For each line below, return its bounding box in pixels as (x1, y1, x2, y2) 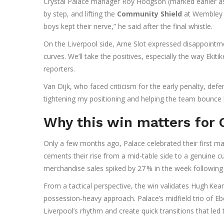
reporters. (43, 64, 75, 74)
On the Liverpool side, (43, 39, 116, 49)
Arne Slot (116, 39, 146, 49)
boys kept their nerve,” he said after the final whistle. (43, 21, 212, 31)
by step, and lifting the (43, 9, 117, 19)
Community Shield (117, 9, 182, 19)
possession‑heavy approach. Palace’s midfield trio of (43, 193, 215, 203)
